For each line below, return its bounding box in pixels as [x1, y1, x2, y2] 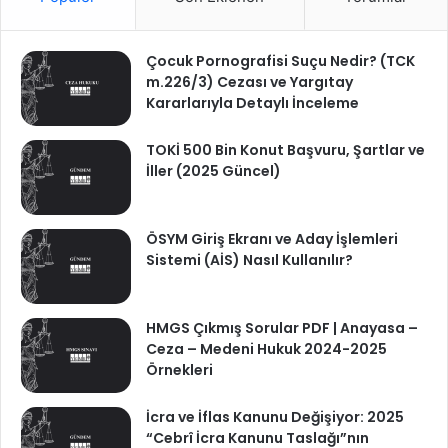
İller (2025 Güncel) [146, 161, 281, 182]
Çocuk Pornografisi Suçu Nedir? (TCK [146, 51, 415, 72]
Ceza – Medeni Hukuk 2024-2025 [146, 339, 387, 360]
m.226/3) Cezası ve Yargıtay [146, 72, 353, 93]
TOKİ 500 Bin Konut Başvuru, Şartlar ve [146, 140, 425, 161]
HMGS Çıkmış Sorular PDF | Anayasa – [146, 318, 418, 339]
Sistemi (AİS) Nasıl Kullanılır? [146, 250, 353, 271]
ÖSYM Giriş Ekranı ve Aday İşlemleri [146, 229, 398, 250]
